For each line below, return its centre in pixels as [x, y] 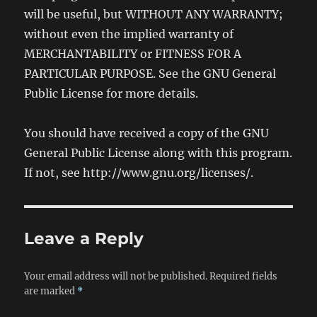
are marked [51, 291]
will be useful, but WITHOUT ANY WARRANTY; [154, 14]
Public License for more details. [111, 93]
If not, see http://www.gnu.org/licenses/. [139, 173]
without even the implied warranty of [129, 34]
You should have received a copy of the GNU [147, 133]
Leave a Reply [84, 238]
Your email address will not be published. [116, 276]
